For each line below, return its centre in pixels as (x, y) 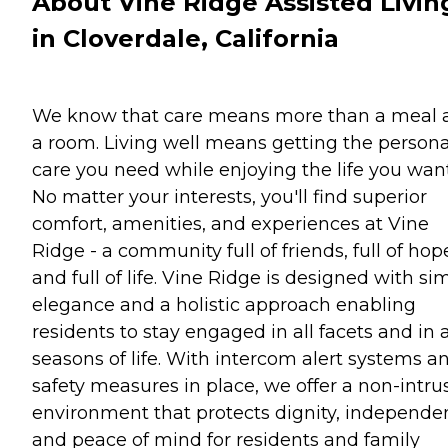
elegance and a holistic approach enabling (224, 304)
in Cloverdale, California (185, 38)
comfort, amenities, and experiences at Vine (230, 223)
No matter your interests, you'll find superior (229, 196)
